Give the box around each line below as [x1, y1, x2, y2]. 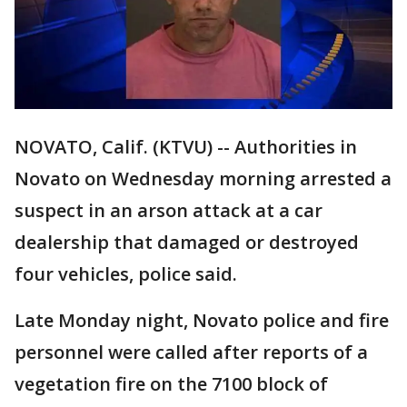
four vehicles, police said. [15, 262, 242, 287]
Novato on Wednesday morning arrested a [15, 166, 392, 192]
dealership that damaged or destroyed [15, 230, 359, 255]
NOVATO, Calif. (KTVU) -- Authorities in [15, 134, 357, 160]
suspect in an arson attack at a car [15, 198, 323, 223]
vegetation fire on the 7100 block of [15, 372, 328, 397]
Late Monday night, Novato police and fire [15, 308, 389, 333]
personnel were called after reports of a [15, 340, 368, 365]
